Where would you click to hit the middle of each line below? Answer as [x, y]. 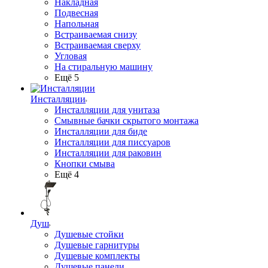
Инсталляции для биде [101, 131]
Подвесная [76, 13]
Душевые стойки [89, 234]
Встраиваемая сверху [98, 45]
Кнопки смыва [85, 164]
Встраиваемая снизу [96, 34]
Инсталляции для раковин [108, 153]
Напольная [77, 24]
